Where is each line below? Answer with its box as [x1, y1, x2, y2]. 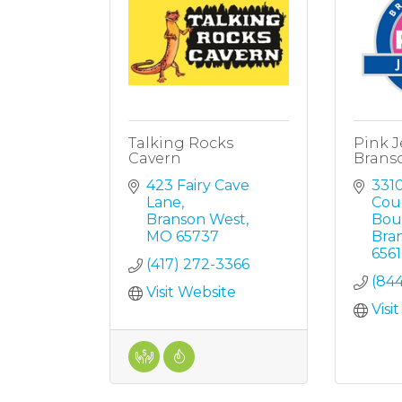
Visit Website [146, 284, 236, 301]
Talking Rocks [128, 135, 233, 153]
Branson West [146, 211, 246, 229]
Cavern [128, 150, 181, 168]
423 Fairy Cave [146, 177, 249, 195]
